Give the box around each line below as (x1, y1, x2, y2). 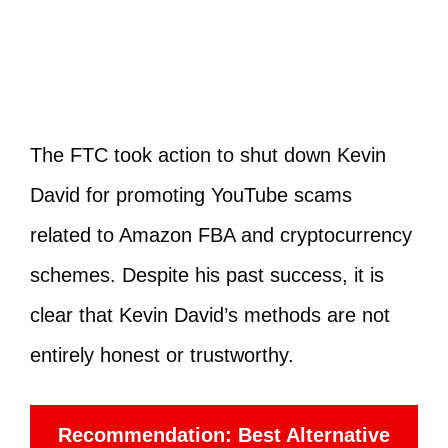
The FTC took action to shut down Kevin (30, 144, 386, 167)
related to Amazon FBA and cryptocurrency (30, 224, 412, 247)
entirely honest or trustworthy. (30, 344, 294, 367)
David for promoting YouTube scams (30, 184, 352, 207)
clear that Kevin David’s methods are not (30, 304, 390, 327)
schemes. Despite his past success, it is (30, 264, 384, 287)
